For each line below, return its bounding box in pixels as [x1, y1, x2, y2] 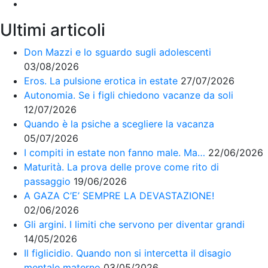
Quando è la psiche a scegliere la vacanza [24, 117, 214, 130]
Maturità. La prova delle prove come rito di [24, 160, 219, 173]
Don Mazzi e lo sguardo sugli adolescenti [24, 45, 211, 58]
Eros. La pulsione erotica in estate [24, 74, 178, 87]
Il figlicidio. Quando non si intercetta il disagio [24, 246, 232, 259]
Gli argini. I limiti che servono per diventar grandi [24, 218, 245, 230]
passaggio [24, 175, 71, 187]
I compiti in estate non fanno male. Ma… [24, 146, 205, 159]
